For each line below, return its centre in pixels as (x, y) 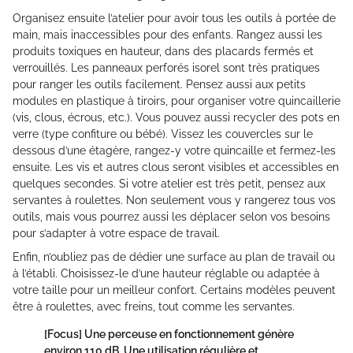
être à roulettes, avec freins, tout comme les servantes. (154, 307)
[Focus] (63, 334)
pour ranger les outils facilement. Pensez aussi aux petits (159, 85)
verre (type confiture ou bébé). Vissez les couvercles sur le (163, 134)
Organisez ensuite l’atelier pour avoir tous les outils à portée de (174, 19)
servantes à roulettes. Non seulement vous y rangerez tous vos (174, 201)
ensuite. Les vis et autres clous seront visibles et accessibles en (176, 167)
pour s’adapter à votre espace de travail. (116, 234)
